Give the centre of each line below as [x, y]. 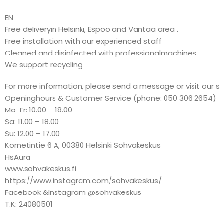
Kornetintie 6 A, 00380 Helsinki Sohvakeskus [83, 145]
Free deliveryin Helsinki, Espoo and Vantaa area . [92, 29]
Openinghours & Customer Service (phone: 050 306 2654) [110, 98]
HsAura [18, 157]
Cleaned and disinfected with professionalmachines [101, 53]
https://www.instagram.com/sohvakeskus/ [83, 180]
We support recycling [44, 64]
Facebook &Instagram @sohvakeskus [73, 192]
